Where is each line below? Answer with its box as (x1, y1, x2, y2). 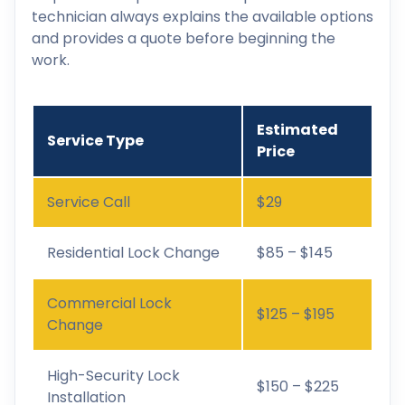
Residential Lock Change (47, 241, 220, 263)
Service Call (47, 191, 130, 212)
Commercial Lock (47, 292, 172, 314)
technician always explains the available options (32, 5, 373, 27)
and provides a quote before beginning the (32, 27, 335, 49)
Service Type (47, 129, 144, 151)
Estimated (257, 118, 338, 140)
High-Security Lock (47, 364, 180, 386)
